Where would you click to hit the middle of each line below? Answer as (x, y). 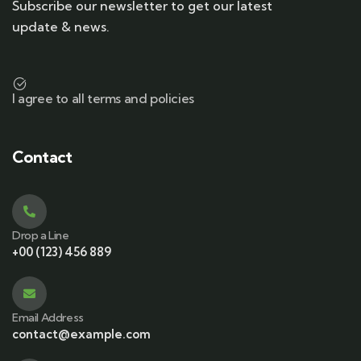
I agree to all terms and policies (103, 98)
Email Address (48, 317)
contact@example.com (81, 334)
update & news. (61, 27)
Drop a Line (41, 235)
